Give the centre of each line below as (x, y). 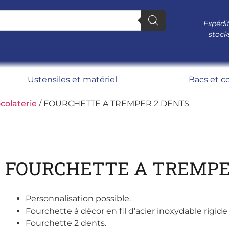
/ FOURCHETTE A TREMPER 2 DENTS (113, 103)
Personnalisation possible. (78, 198)
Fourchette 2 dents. (66, 223)
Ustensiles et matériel (73, 79)
